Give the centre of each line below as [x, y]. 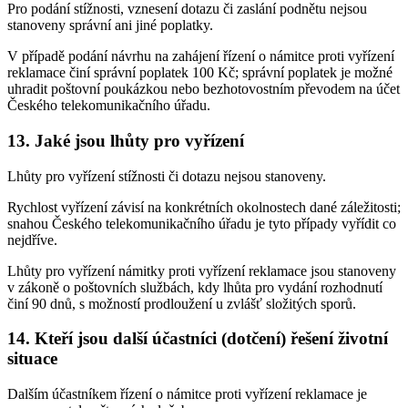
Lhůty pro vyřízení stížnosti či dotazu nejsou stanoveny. [167, 176]
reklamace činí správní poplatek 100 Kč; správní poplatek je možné [200, 73]
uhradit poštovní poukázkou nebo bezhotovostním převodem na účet [204, 89]
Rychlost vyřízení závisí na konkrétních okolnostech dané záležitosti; [204, 207]
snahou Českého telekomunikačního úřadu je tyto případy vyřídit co [202, 223]
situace [32, 359]
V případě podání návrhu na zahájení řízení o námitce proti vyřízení [201, 56]
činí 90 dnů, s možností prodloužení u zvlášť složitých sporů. [182, 303]
